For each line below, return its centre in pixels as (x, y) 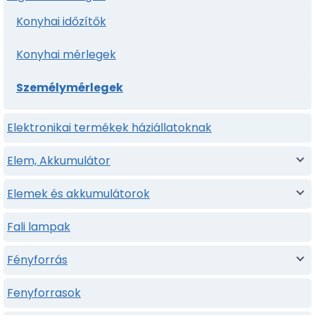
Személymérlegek (70, 87)
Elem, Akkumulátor (59, 160)
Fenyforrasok (44, 292)
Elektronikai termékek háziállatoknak (109, 127)
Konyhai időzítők (61, 21)
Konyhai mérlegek (66, 54)
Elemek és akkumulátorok (78, 193)
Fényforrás (37, 259)
